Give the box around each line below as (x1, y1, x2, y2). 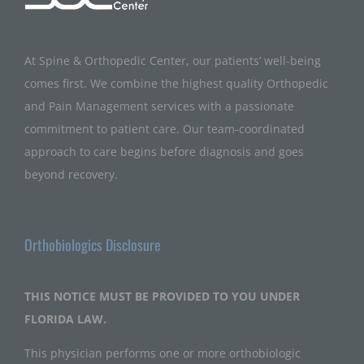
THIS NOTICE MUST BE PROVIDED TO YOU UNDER (24, 288, 300, 304)
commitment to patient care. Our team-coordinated (24, 120, 305, 136)
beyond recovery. (24, 166, 118, 182)
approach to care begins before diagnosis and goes (24, 143, 304, 159)
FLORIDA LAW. (24, 310, 106, 327)
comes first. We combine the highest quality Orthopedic (24, 75, 328, 91)
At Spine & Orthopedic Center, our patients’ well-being (24, 52, 321, 68)
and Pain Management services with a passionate (24, 97, 294, 114)
